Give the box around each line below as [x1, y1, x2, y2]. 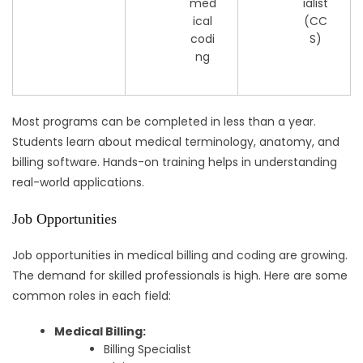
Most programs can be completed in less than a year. [12, 113, 316, 130]
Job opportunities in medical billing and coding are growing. [12, 247, 348, 264]
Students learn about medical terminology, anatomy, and [12, 134, 340, 151]
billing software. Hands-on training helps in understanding [12, 154, 337, 171]
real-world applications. [12, 174, 144, 191]
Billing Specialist [104, 341, 192, 358]
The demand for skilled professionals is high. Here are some [12, 267, 348, 284]
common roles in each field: [12, 288, 171, 305]
